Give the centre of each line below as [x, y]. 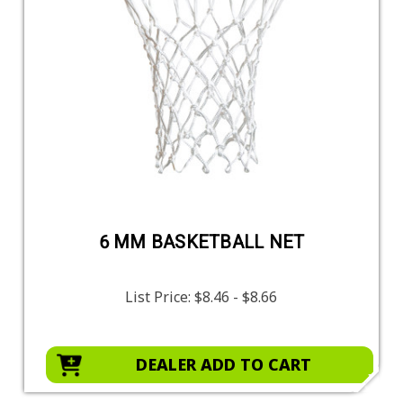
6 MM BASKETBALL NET [201, 242]
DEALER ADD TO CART [223, 364]
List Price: [160, 296]
